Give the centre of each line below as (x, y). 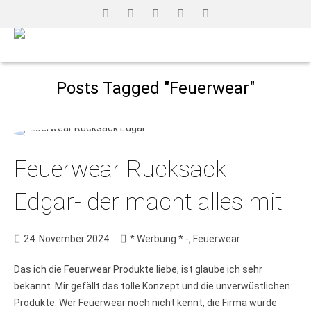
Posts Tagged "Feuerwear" (155, 88)
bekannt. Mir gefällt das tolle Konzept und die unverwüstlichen (152, 286)
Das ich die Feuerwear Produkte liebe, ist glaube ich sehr (138, 269)
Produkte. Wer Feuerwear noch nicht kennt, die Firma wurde (145, 303)
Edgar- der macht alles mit (148, 201)
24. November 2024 (66, 239)
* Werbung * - (159, 239)
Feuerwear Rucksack (120, 169)
